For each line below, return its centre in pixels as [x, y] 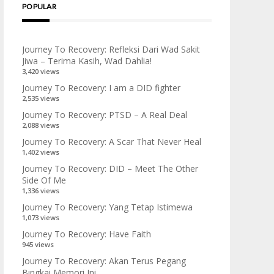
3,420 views [41, 71]
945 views [38, 244]
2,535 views [41, 98]
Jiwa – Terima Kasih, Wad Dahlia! [87, 61]
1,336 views [41, 191]
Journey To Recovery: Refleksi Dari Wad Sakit [111, 49]
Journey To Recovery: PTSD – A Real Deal [105, 115]
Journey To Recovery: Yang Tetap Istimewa [107, 207]
